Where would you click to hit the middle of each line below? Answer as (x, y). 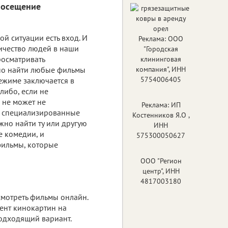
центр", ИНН (161, 171)
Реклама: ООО (161, 38)
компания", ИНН (161, 69)
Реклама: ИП (161, 105)
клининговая (161, 59)
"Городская (161, 49)
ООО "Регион (161, 161)
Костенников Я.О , (161, 115)
